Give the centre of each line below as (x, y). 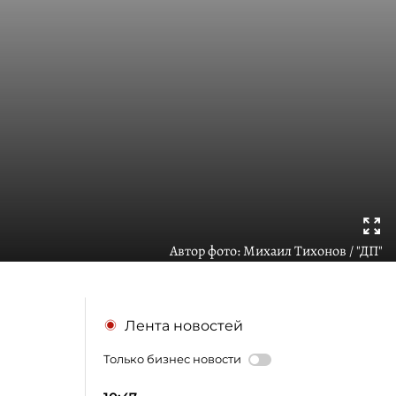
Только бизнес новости (172, 359)
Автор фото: (206, 251)
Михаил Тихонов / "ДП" (313, 251)
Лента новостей (184, 326)
